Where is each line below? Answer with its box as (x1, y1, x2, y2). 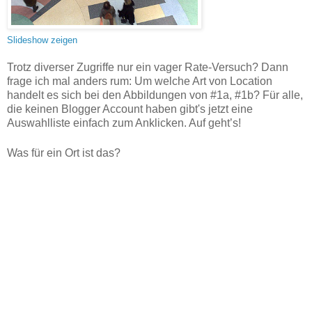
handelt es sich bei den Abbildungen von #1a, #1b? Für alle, (7, 89, 303, 102)
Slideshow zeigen (7, 35, 77, 46)
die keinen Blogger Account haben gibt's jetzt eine (7, 103, 253, 116)
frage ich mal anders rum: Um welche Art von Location (7, 75, 272, 88)
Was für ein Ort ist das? (7, 147, 120, 159)
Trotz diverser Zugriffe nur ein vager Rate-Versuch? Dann (7, 61, 288, 74)
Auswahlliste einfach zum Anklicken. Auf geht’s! (7, 117, 241, 130)
